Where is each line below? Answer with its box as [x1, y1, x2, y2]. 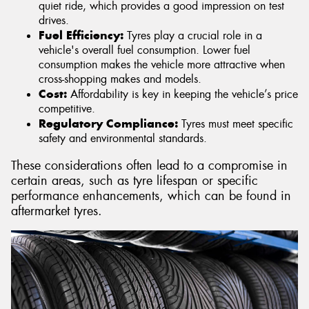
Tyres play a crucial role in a [123, 28, 262, 43]
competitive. [39, 101, 95, 116]
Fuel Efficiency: [39, 27, 123, 43]
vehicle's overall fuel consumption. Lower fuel [39, 42, 250, 57]
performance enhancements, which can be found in [11, 187, 291, 204]
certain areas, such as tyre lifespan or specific [11, 172, 258, 189]
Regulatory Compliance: [39, 115, 178, 131]
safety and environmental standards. [39, 130, 207, 146]
